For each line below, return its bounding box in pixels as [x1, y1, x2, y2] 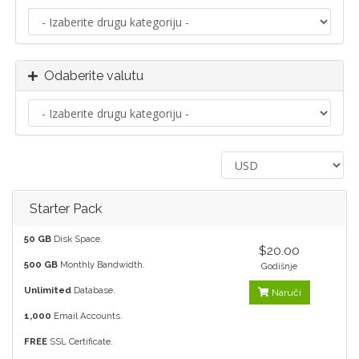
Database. [71, 284, 115, 296]
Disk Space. [51, 232, 103, 244]
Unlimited [24, 284, 71, 296]
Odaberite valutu [38, 67, 143, 83]
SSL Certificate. [47, 335, 113, 347]
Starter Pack [30, 200, 102, 216]
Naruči [268, 286, 301, 298]
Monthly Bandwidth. [58, 258, 145, 270]
